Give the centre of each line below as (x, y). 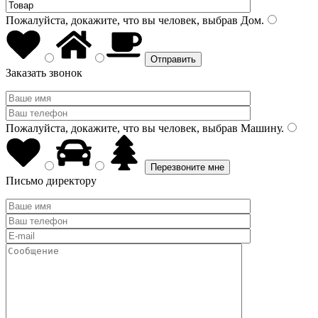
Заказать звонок (44, 73)
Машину (259, 128)
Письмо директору (51, 181)
